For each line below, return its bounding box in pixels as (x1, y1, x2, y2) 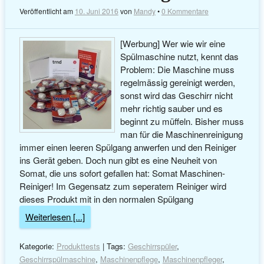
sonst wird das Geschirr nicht (120, 89, 233, 102)
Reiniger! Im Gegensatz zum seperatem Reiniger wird (19, 180, 226, 193)
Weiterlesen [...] (25, 210, 85, 223)
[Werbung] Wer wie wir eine (120, 37, 226, 50)
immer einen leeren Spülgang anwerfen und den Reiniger (19, 141, 236, 154)
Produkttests (56, 240, 100, 252)
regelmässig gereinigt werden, (120, 76, 236, 89)
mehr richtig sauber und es (120, 102, 223, 115)
